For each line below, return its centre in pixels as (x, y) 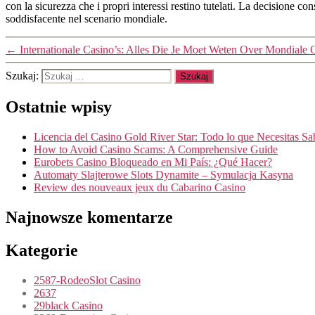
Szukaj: (24, 76)
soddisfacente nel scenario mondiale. (86, 19)
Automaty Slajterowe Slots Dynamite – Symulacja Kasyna (163, 175)
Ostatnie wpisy (59, 107)
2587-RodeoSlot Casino (87, 280)
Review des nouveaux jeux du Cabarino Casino (140, 188)
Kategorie (42, 250)
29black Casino (68, 305)
